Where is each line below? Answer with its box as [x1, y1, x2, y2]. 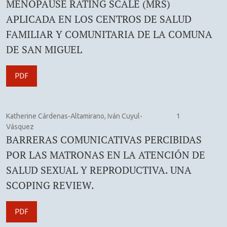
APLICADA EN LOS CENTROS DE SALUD [6, 12, 192, 26]
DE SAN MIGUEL [6, 42, 82, 56]
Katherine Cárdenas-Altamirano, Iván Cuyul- [6, 111, 142, 120]
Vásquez [6, 122, 34, 131]
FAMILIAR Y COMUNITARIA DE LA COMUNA [6, 27, 212, 41]
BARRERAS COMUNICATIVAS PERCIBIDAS [6, 132, 202, 146]
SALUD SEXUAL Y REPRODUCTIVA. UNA [6, 163, 192, 177]
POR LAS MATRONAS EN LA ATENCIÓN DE [6, 147, 205, 162]
